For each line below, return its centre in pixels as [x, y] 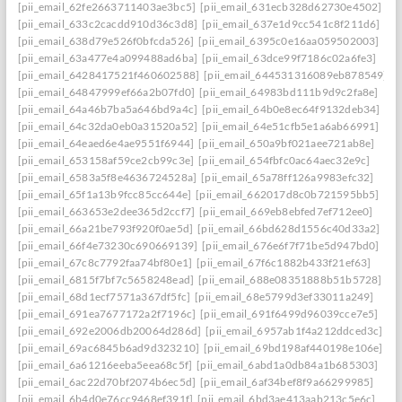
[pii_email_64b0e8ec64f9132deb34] [291, 109]
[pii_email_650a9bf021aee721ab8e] [287, 143]
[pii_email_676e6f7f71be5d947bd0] [291, 245]
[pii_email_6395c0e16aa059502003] [289, 41]
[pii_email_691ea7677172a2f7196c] [107, 314]
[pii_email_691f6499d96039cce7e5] [289, 314]
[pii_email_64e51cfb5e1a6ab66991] [291, 126]
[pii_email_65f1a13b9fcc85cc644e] [105, 194]
